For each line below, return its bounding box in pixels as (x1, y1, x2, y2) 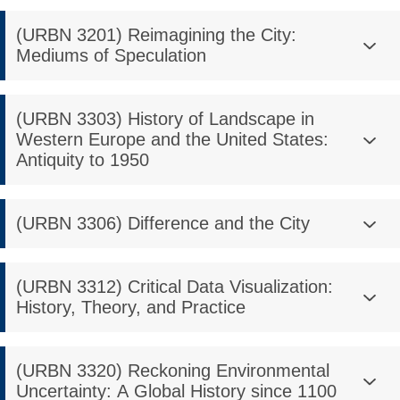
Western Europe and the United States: (16, 129, 329, 149)
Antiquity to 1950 (16, 150, 149, 170)
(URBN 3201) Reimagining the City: (16, 25, 296, 45)
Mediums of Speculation (16, 46, 206, 65)
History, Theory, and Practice (16, 297, 246, 317)
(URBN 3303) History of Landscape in (16, 109, 314, 129)
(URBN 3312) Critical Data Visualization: (16, 277, 333, 296)
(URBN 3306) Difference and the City (16, 213, 310, 233)
